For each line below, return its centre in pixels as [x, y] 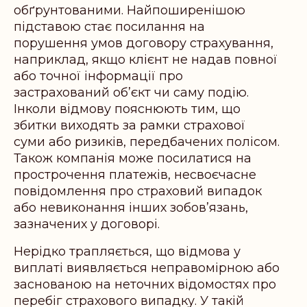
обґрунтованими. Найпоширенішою [130, 11]
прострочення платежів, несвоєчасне [135, 175]
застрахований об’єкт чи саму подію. [131, 93]
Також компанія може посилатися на [133, 159]
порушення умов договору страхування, [144, 44]
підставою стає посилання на [109, 27]
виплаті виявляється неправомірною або [147, 268]
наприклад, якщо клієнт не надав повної [146, 60]
